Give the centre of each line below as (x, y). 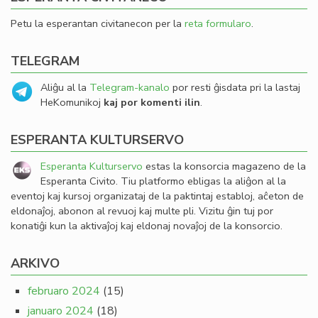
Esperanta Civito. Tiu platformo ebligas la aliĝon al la (163, 181)
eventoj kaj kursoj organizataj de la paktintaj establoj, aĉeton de (157, 196)
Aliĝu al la (65, 87)
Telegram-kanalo (130, 87)
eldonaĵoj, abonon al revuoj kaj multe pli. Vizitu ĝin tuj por (142, 211)
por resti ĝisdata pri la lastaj (235, 87)
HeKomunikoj (72, 102)
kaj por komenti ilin (152, 102)
